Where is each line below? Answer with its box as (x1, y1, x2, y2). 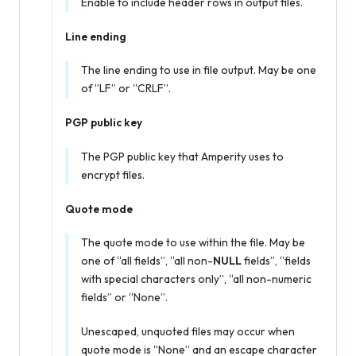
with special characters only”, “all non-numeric (81, 271, 311, 286)
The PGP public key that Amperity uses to (81, 149, 284, 164)
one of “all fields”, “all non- (81, 253, 213, 268)
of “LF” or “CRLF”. (81, 81, 171, 96)
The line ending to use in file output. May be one (81, 63, 316, 78)
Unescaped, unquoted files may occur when (81, 323, 295, 339)
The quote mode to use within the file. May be (81, 234, 305, 250)
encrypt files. (81, 167, 145, 182)
